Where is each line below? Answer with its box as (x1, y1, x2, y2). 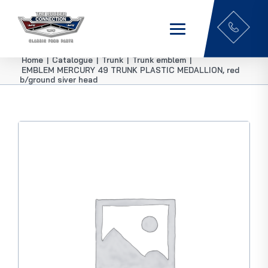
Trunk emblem (132, 54, 186, 65)
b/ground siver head (20, 74, 98, 84)
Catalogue (52, 54, 93, 65)
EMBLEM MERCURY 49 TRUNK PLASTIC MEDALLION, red (22, 65, 239, 75)
